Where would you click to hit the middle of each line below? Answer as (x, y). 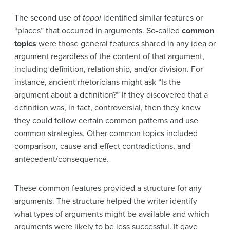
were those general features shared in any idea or (127, 44)
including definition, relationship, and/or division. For (109, 70)
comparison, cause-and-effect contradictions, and (102, 147)
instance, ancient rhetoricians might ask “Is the (98, 82)
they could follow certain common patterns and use (106, 121)
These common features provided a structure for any (108, 189)
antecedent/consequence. (62, 159)
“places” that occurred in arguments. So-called (98, 31)
